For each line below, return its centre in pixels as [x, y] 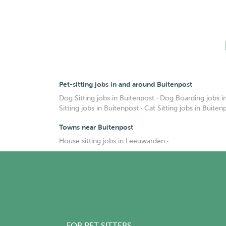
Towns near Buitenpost [96, 127]
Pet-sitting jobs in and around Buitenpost [126, 84]
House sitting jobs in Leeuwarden [112, 141]
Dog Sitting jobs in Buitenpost [107, 98]
